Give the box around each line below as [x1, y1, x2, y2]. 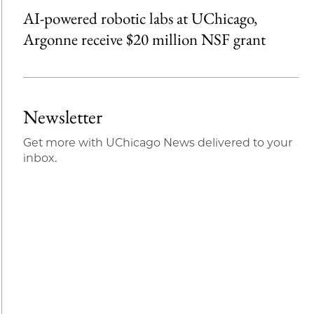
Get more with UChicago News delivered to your [22, 136, 292, 150]
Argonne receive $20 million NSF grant [22, 29, 266, 50]
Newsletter [22, 104, 102, 130]
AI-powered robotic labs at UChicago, [22, 8, 257, 29]
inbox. [22, 151, 57, 165]
